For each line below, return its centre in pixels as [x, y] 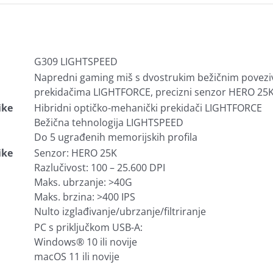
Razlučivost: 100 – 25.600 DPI [100, 168]
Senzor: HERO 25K [76, 153]
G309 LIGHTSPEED [76, 62]
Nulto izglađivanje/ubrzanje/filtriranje [120, 211]
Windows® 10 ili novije [86, 242]
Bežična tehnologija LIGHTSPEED [109, 122]
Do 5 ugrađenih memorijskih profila [116, 137]
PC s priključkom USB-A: [88, 227]
